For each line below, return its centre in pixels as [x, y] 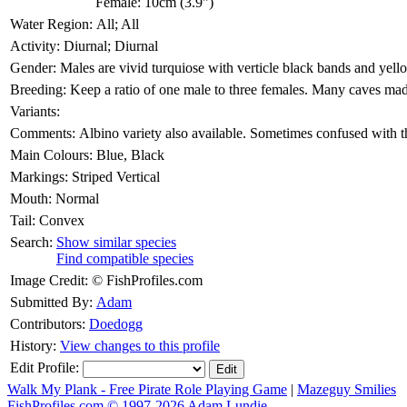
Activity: [35, 46]
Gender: [33, 68]
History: [33, 346]
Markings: [39, 177]
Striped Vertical [116, 177]
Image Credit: [49, 280]
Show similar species [116, 242]
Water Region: [51, 24]
